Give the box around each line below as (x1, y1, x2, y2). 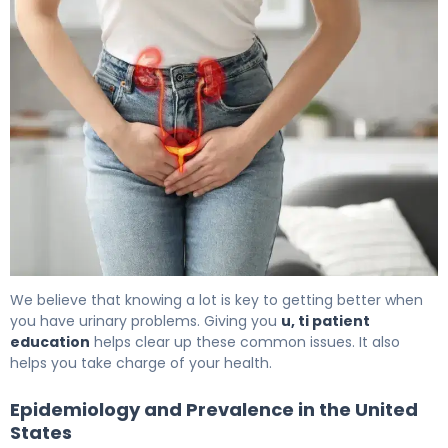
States (10, 419, 72, 445)
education (10, 331, 90, 352)
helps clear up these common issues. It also (90, 331, 400, 352)
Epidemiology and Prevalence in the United (10, 396, 418, 422)
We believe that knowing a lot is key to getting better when (10, 289, 423, 310)
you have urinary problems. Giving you (10, 310, 281, 331)
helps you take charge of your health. (10, 352, 272, 373)
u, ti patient (281, 310, 370, 331)
